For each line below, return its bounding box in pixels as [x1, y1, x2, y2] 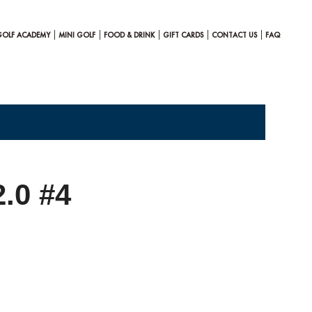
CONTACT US [212, 30, 257, 40]
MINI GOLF [58, 30, 95, 40]
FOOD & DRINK [104, 30, 155, 40]
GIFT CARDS [163, 30, 203, 40]
